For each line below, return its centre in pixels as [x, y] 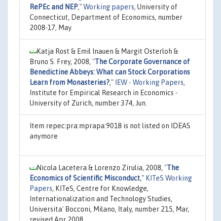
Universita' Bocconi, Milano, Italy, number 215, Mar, [110, 209]
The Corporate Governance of [142, 61]
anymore [44, 136]
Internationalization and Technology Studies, [101, 199]
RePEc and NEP [54, 7]
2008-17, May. [51, 27]
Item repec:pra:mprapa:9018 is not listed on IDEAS [110, 126]
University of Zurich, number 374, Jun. [88, 103]
